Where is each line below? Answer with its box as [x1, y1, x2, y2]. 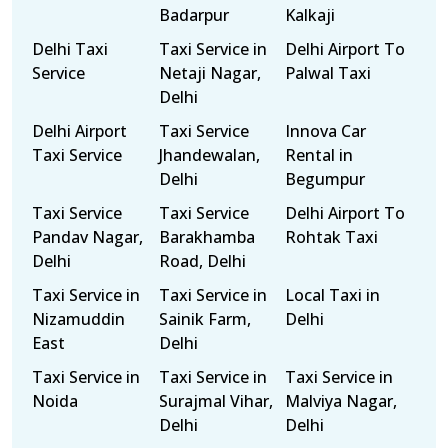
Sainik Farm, [158, 308, 251, 330]
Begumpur [285, 168, 366, 190]
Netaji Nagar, [158, 62, 261, 84]
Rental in [285, 144, 354, 166]
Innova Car [285, 120, 367, 142]
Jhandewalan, [158, 144, 260, 166]
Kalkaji [285, 4, 336, 26]
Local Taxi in [285, 284, 381, 306]
